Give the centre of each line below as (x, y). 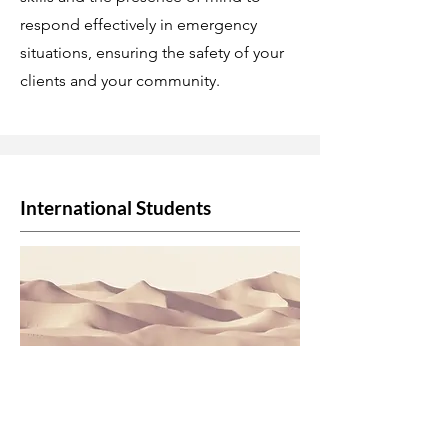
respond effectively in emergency (138, 24)
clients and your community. (120, 80)
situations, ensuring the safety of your (152, 52)
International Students (115, 207)
